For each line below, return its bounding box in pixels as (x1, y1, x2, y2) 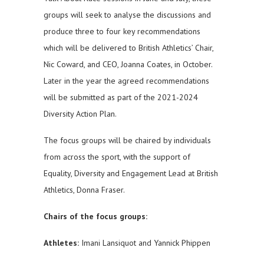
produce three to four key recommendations (44, 26, 200, 37)
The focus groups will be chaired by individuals (44, 135, 211, 146)
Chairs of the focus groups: (44, 211, 147, 222)
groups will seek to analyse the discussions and (44, 9, 211, 21)
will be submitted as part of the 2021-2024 (44, 92, 198, 103)
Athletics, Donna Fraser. (44, 184, 125, 196)
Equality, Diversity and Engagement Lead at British (44, 168, 218, 179)
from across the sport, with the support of (44, 151, 190, 163)
